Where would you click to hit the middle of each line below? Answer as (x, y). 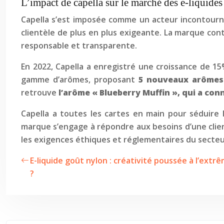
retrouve (40, 92)
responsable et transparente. (79, 45)
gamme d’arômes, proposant (80, 79)
